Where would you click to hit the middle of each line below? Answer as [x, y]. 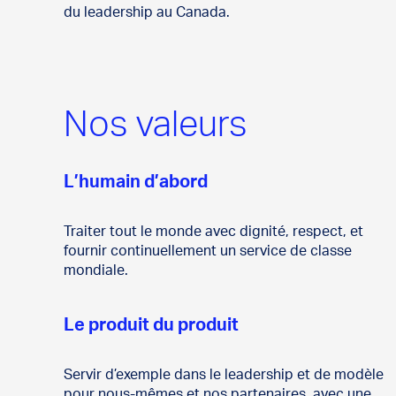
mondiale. [96, 271]
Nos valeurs [156, 126]
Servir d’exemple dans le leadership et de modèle [224, 375]
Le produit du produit [151, 326]
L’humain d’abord [136, 183]
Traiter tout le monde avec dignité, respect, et [213, 232]
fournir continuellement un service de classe [208, 251]
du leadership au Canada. [147, 13]
